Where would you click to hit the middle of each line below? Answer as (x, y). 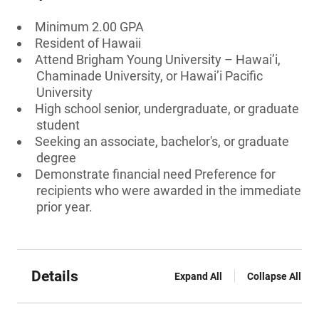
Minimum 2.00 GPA (89, 27)
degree (56, 158)
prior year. (64, 207)
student (58, 125)
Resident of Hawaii (88, 43)
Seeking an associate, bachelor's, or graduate (162, 141)
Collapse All (274, 276)
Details (55, 276)
